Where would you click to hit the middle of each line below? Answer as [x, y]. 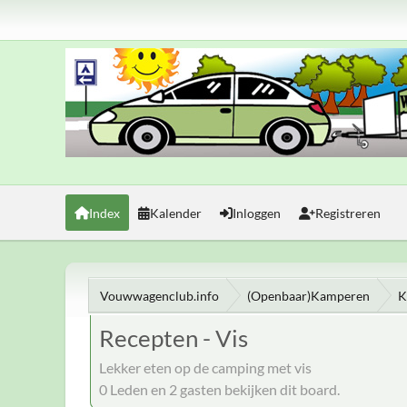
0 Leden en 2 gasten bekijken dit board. [219, 389]
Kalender [176, 213]
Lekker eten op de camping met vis [205, 367]
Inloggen [257, 213]
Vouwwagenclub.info [159, 295]
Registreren [348, 213]
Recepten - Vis [174, 338]
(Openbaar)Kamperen [308, 295]
